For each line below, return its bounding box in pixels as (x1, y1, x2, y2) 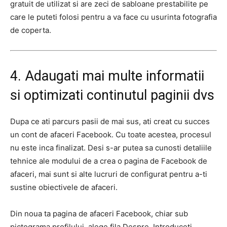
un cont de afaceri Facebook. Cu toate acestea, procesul (10, 130, 211, 139)
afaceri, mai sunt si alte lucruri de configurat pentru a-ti (10, 169, 207, 179)
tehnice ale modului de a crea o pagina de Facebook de (10, 156, 207, 166)
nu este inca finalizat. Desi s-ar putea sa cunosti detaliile (10, 143, 212, 153)
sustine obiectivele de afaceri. (10, 182, 118, 192)
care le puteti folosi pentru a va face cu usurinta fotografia (10, 12, 217, 22)
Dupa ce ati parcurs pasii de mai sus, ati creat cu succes (10, 117, 210, 126)
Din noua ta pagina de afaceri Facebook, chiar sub (10, 209, 188, 218)
